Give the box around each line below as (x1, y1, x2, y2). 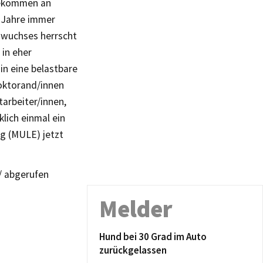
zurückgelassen (99, 244, 167, 257)
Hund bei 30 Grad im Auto (99, 230, 207, 243)
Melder (99, 194, 173, 224)
